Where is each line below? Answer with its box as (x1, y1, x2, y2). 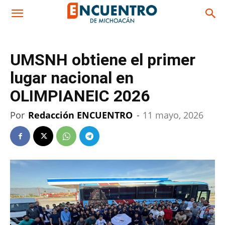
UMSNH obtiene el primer (10, 50, 195, 69)
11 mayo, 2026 (143, 109, 203, 121)
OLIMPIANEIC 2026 (10, 86, 150, 105)
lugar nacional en (10, 68, 134, 87)
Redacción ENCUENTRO (28, 109, 133, 121)
